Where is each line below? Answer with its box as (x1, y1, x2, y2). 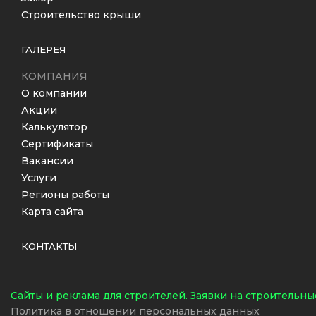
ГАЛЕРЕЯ (21, 44, 66, 55)
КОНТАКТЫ (21, 241, 77, 252)
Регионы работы (21, 188, 109, 201)
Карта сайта (21, 205, 83, 218)
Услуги (21, 171, 56, 184)
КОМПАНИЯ (21, 70, 87, 83)
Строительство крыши (21, 8, 141, 21)
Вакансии (21, 154, 73, 167)
